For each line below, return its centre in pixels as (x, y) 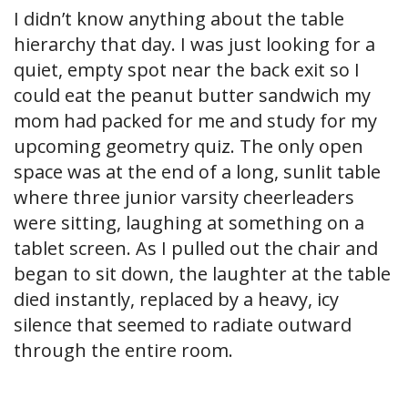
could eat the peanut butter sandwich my (192, 96)
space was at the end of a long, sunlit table (197, 172)
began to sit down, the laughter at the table (202, 274)
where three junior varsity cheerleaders (184, 198)
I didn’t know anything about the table (179, 19)
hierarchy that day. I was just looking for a (194, 45)
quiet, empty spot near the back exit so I (187, 70)
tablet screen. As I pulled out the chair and (196, 249)
